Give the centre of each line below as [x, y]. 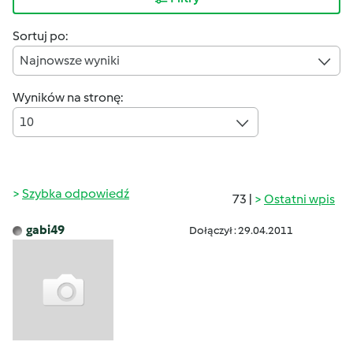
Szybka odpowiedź [76, 193]
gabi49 [45, 230]
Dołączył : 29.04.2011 [241, 230]
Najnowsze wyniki [70, 60]
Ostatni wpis [299, 199]
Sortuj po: [40, 36]
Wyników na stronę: [68, 97]
